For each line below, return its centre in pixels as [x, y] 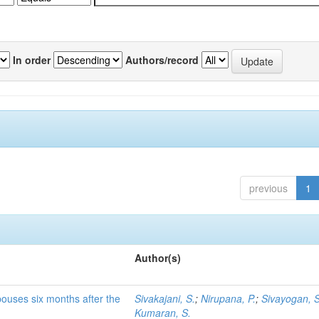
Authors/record [162, 59]
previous [268, 188]
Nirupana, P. [229, 298]
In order [32, 59]
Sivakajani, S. [165, 298]
